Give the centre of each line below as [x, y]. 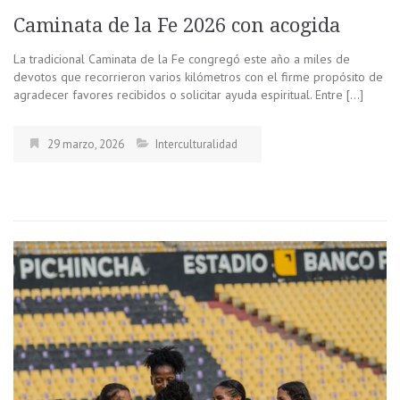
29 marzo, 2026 [86, 144]
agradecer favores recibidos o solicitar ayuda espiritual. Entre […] [188, 94]
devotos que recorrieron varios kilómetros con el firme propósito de [198, 76]
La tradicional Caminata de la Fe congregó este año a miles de [182, 58]
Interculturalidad [196, 144]
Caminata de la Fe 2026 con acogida [177, 25]
